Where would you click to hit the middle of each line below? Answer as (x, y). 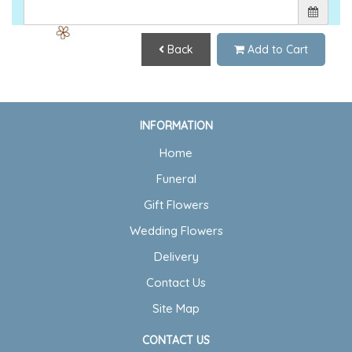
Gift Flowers (176, 205)
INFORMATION (176, 126)
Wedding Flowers (176, 231)
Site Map (176, 309)
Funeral (176, 179)
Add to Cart (276, 49)
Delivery (176, 257)
